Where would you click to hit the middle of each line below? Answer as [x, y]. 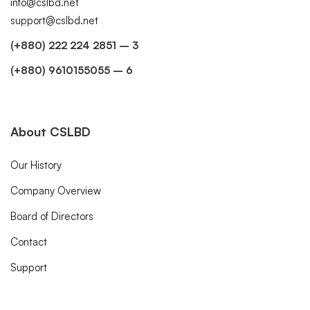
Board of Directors [52, 216]
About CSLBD [51, 131]
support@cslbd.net [54, 20]
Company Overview [56, 191]
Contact [29, 242]
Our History [36, 165]
